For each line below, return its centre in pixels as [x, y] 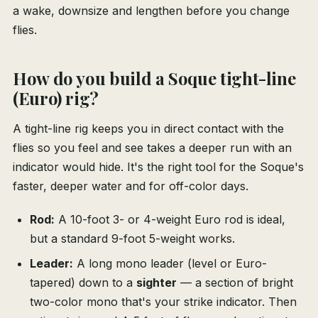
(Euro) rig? [56, 98]
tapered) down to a [83, 283]
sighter [157, 283]
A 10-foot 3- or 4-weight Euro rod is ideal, [170, 220]
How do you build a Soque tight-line [154, 78]
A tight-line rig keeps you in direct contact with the [148, 129]
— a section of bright [235, 283]
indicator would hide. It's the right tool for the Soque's [158, 167]
